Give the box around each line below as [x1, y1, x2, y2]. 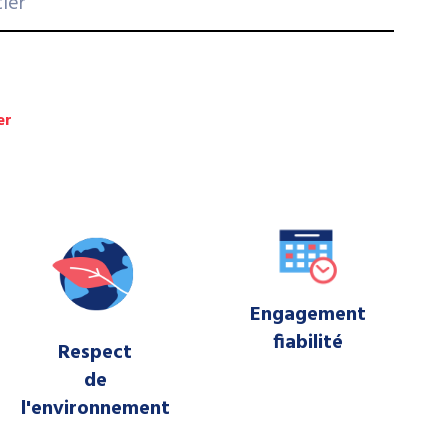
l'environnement [20, 392, 170, 425]
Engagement [249, 298, 366, 331]
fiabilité [272, 326, 343, 359]
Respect [58, 336, 133, 369]
